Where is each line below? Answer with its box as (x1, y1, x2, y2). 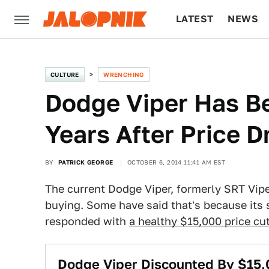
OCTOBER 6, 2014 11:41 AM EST (127, 159, 226, 166)
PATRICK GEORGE (58, 159, 113, 166)
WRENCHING (103, 71, 144, 78)
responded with (45, 215, 129, 228)
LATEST (176, 13, 214, 25)
